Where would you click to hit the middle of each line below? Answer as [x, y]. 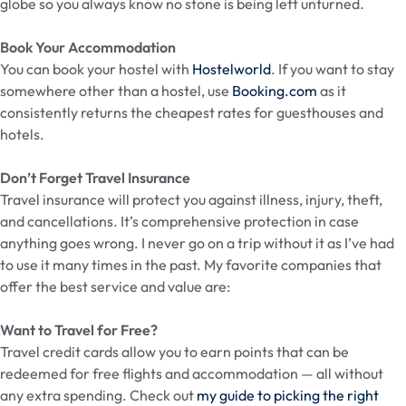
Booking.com [275, 90]
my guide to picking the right [288, 395]
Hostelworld [232, 68]
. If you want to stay [333, 68]
